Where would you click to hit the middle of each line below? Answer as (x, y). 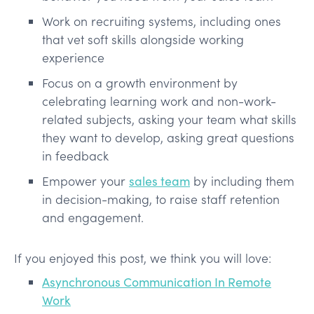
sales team (159, 180)
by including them (242, 180)
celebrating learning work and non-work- (159, 101)
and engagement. (93, 217)
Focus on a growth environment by (140, 82)
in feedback (75, 155)
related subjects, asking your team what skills (169, 119)
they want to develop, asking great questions (168, 137)
